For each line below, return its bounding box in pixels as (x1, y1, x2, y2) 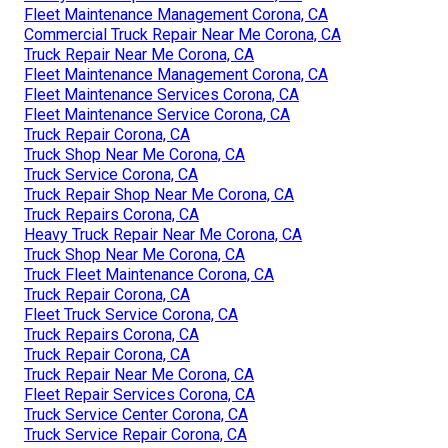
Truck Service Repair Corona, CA (24, 424, 247, 444)
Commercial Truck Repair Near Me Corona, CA (24, 24, 341, 44)
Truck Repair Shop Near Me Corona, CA (24, 184, 294, 204)
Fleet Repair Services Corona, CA (24, 384, 255, 404)
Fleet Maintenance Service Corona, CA (24, 104, 290, 124)
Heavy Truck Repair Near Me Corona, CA (24, 224, 302, 244)
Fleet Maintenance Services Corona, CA (24, 84, 299, 104)
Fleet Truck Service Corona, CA (24, 304, 238, 324)
